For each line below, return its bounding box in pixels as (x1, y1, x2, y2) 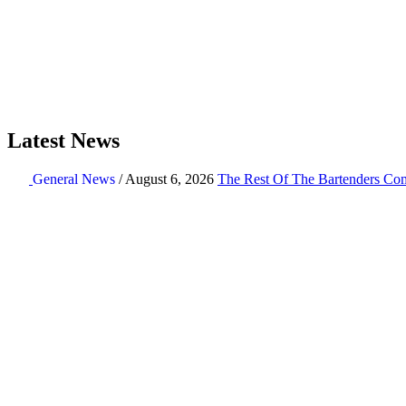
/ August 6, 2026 (115, 170, 214, 187)
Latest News (7, 128, 120, 152)
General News (33, 170, 115, 187)
